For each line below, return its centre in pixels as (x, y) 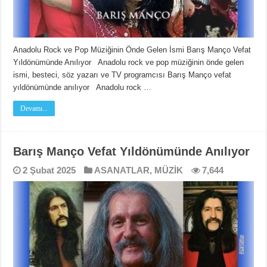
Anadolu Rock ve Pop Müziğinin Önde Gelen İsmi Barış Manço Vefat (132, 49)
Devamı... (34, 108)
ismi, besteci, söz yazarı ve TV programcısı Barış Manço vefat (122, 74)
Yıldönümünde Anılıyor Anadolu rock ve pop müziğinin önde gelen (129, 62)
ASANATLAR (122, 170)
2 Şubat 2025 (49, 170)
